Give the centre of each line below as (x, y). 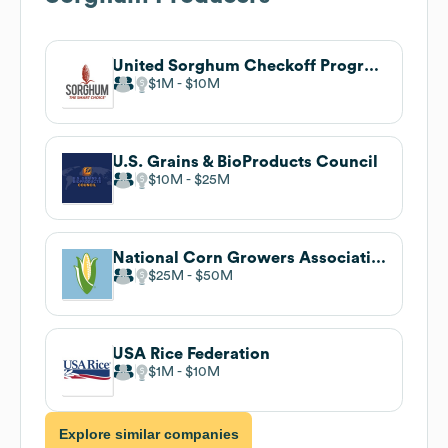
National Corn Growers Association (378, 257)
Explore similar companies (148, 433)
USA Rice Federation (191, 353)
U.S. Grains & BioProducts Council (245, 161)
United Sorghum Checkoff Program (371, 65)
